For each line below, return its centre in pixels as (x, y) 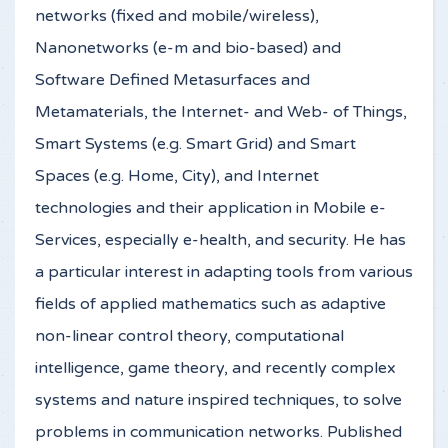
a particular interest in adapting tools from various (224, 272)
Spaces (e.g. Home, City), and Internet (177, 176)
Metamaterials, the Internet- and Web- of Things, (221, 112)
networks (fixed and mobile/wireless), (177, 16)
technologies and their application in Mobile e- (210, 208)
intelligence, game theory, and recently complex (215, 368)
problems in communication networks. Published (218, 432)
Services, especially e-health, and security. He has (220, 240)
